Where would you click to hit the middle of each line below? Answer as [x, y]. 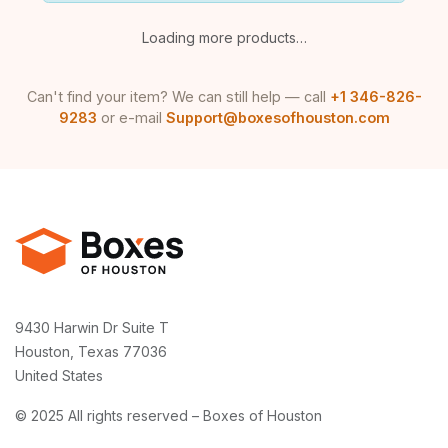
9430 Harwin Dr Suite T [94, 327]
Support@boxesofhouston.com [277, 117]
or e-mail [131, 117]
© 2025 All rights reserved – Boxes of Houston [168, 415]
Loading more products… [224, 37]
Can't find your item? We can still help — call [178, 96]
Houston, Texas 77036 [93, 351]
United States [59, 375]
